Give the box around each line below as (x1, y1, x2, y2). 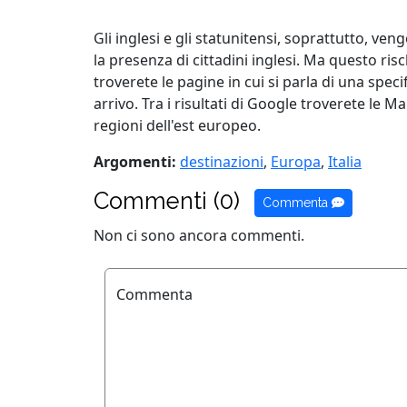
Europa (271, 152, 321, 172)
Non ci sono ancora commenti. (94, 224, 304, 245)
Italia (328, 152, 362, 172)
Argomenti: (94, 152, 176, 172)
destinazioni (180, 152, 263, 172)
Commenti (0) (94, 187, 240, 214)
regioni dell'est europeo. (94, 115, 261, 135)
